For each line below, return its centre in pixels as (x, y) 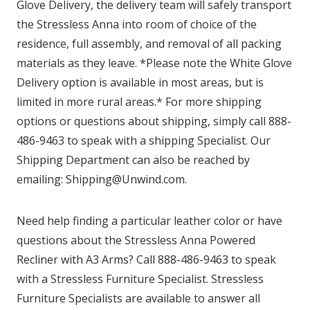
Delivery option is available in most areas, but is (140, 82)
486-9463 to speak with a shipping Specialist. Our (144, 140)
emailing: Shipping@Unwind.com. (103, 179)
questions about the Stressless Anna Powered (136, 240)
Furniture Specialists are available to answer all (138, 298)
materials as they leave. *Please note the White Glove (154, 63)
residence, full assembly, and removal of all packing (149, 43)
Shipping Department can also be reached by (133, 159)
